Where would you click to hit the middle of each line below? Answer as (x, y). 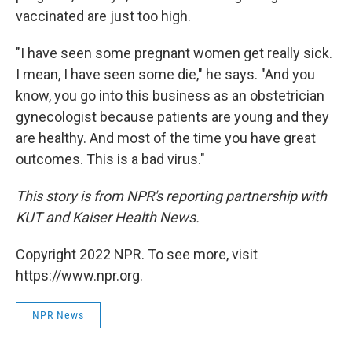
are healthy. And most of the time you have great (166, 138)
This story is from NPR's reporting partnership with (171, 196)
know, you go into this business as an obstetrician (170, 95)
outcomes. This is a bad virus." (110, 159)
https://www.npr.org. (79, 275)
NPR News (58, 315)
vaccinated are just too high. (103, 16)
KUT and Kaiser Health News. (108, 217)
